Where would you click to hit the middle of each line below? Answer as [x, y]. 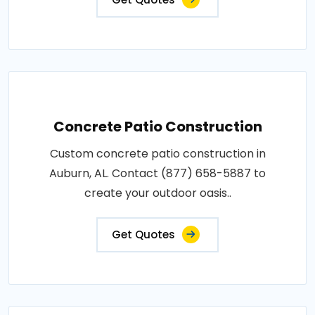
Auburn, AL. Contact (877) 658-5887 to [157, 174]
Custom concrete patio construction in [157, 154]
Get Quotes [143, 235]
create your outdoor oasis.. [157, 193]
